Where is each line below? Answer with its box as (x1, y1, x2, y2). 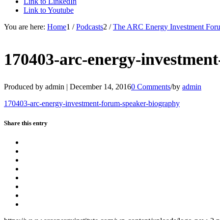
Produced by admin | (4, 82, 70, 91)
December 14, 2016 (70, 82, 131, 91)
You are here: (4, 23, 45, 31)
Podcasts (76, 23, 103, 31)
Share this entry (4, 119, 48, 127)
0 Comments (131, 82, 170, 91)
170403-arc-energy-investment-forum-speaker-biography (4, 99, 180, 108)
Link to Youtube (24, 6, 74, 14)
